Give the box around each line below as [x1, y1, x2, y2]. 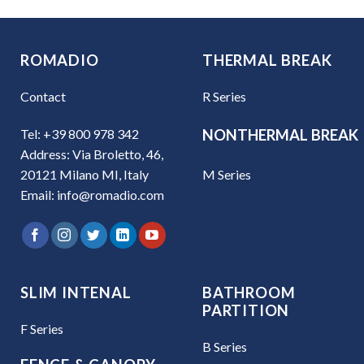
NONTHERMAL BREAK [202, 125, 358, 144]
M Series [202, 166, 251, 182]
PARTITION [202, 301, 290, 319]
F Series [20, 320, 63, 336]
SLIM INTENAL [20, 283, 132, 301]
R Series [202, 89, 246, 105]
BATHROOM [202, 283, 296, 301]
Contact [20, 89, 66, 105]
